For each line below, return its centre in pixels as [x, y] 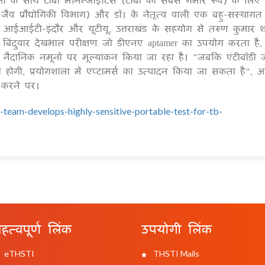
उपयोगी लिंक [177, 229]
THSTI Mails [175, 254]
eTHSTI [18, 254]
